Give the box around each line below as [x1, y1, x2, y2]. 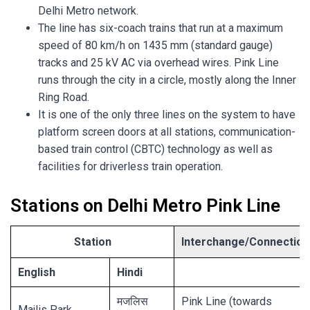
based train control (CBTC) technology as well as [38, 142, 273, 156]
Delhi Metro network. [38, 3, 138, 17]
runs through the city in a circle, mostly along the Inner [38, 73, 296, 86]
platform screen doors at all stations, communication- [38, 125, 295, 138]
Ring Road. [38, 90, 89, 104]
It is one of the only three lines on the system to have [38, 107, 295, 121]
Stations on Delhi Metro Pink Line [10, 194, 280, 216]
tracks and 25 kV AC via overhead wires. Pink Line [38, 55, 279, 69]
